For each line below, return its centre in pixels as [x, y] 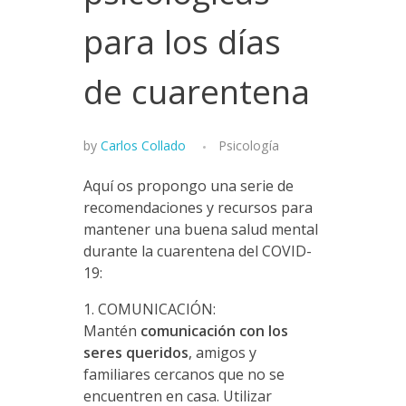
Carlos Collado [143, 145]
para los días [182, 42]
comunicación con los [214, 330]
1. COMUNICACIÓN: [149, 309]
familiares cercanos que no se [184, 374]
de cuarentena [196, 92]
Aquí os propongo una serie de [188, 185]
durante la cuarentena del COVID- [197, 251]
